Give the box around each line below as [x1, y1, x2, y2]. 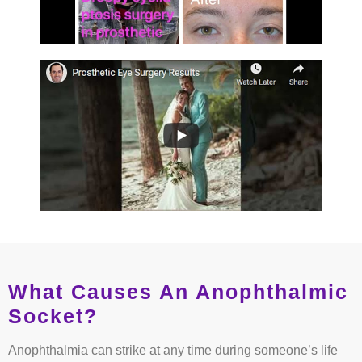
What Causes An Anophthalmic [8, 280, 348, 304]
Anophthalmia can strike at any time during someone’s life [8, 343, 338, 358]
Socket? [8, 305, 98, 328]
